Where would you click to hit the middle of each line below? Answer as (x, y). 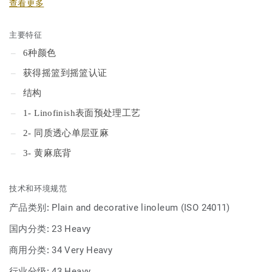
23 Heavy (71, 229)
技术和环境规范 (38, 189)
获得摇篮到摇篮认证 (65, 73)
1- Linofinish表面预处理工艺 (82, 113)
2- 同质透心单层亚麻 (66, 133)
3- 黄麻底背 (47, 153)
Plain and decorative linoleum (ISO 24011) (141, 208)
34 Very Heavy (82, 250)
